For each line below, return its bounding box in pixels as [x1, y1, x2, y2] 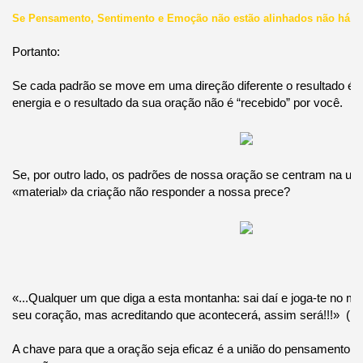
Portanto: [11, 44, 60, 58]
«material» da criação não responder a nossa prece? [11, 184, 290, 199]
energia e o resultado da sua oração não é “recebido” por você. [11, 95, 343, 109]
